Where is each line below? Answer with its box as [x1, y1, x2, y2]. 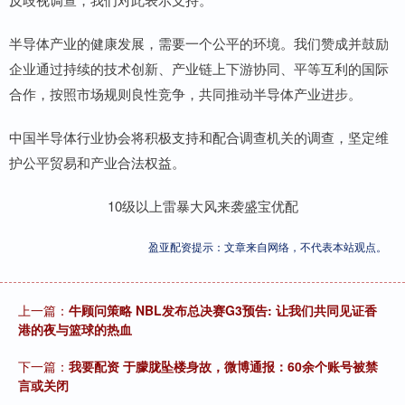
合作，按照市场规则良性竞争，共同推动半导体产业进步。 [9, 84, 362, 104]
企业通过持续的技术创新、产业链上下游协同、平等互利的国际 [9, 59, 389, 79]
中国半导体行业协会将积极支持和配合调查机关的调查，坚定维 [9, 127, 389, 147]
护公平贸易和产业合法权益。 [9, 153, 185, 173]
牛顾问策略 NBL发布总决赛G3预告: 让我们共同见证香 [69, 301, 377, 320]
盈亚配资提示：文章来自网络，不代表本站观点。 [148, 239, 387, 255]
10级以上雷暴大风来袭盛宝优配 [107, 196, 298, 216]
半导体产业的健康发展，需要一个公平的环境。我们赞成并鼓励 [9, 33, 389, 53]
